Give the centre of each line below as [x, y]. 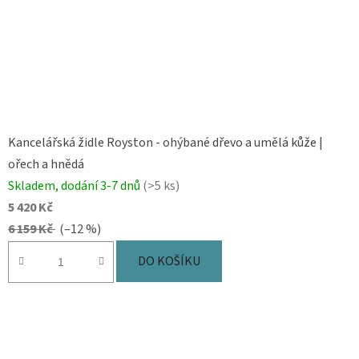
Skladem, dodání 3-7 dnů [75, 186]
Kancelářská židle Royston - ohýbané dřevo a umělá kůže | [165, 142]
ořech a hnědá [46, 164]
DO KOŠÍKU [169, 261]
